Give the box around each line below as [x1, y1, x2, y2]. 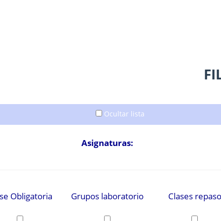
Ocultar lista [102, 109, 145, 118]
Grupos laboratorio [71, 190, 144, 202]
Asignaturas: [81, 137, 133, 148]
